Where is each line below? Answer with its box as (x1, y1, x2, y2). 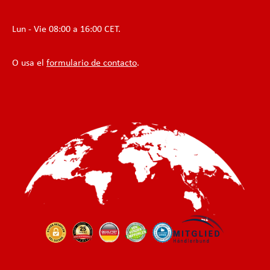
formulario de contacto (46, 58, 137, 68)
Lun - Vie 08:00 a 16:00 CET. (12, 25, 121, 34)
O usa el (12, 58, 46, 68)
